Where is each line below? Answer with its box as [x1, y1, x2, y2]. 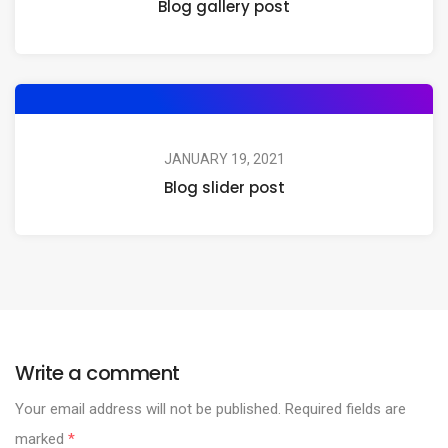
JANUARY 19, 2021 [163, 150, 285, 167]
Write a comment [15, 358, 180, 387]
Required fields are [281, 399, 406, 418]
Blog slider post [163, 176, 285, 198]
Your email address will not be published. [15, 399, 281, 418]
